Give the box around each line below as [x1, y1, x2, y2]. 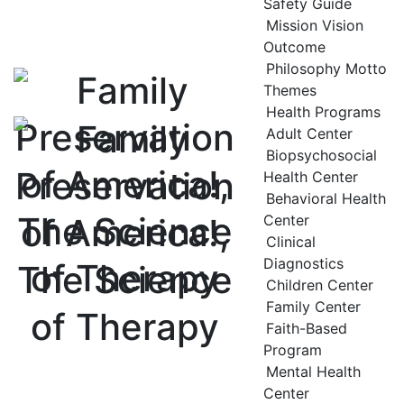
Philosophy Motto [266, 60, 387, 78]
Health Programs [266, 103, 381, 121]
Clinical [266, 233, 316, 251]
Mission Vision [266, 16, 363, 34]
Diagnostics [263, 254, 344, 272]
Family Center [266, 298, 361, 316]
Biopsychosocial [266, 146, 377, 164]
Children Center [266, 276, 373, 294]
